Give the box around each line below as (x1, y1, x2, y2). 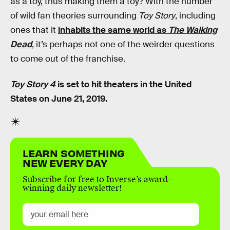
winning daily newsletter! (23, 183, 122, 194)
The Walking (168, 25, 217, 36)
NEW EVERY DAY (23, 156, 107, 169)
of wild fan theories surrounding (10, 10, 139, 22)
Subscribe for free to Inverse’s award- (23, 174, 171, 185)
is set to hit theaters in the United (55, 79, 191, 90)
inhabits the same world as (58, 25, 168, 36)
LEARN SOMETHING (23, 146, 125, 160)
